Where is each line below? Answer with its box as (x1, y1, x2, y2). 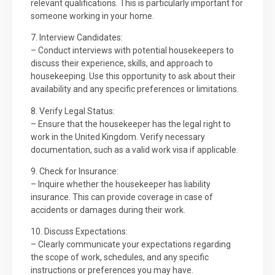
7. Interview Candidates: (31, 33, 123, 43)
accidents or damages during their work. (31, 205, 185, 215)
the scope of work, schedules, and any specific (31, 252, 209, 263)
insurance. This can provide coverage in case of (31, 192, 213, 203)
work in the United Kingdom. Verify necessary (31, 131, 205, 142)
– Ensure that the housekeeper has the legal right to (31, 118, 231, 129)
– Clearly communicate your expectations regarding (31, 239, 231, 250)
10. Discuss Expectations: (31, 227, 128, 237)
